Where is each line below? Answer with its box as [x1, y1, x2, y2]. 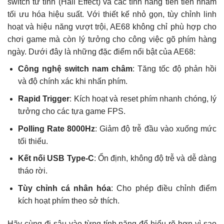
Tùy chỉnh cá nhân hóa [17, 183, 111, 192]
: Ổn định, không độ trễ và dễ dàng [93, 154, 217, 163]
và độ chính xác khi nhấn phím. [17, 77, 127, 86]
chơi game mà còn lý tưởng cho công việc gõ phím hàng [7, 34, 216, 43]
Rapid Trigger [17, 94, 70, 103]
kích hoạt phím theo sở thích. [17, 196, 119, 205]
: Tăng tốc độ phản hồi [132, 64, 217, 73]
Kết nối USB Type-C [17, 154, 94, 163]
